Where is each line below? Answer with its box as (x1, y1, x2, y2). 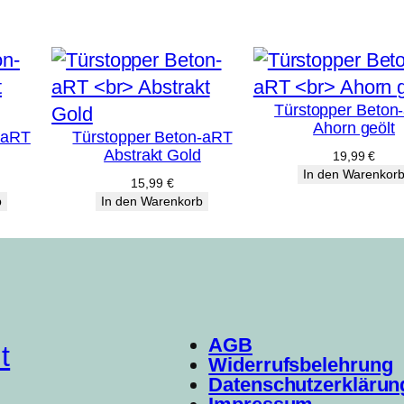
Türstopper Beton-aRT (72, 128, 233, 147)
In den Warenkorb (101, 194, 204, 209)
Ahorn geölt (313, 119, 396, 138)
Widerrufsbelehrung (208, 353, 393, 377)
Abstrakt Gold (104, 146, 201, 165)
